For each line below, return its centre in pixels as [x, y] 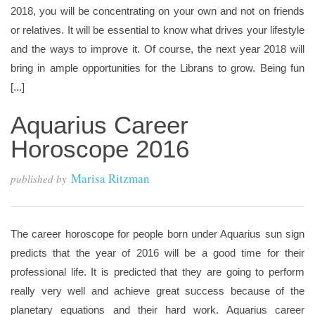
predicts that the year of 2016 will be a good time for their [157, 253]
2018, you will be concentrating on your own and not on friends [157, 11]
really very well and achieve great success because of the [157, 291]
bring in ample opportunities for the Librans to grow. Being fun [157, 68]
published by [39, 179]
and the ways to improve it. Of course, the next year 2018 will [157, 49]
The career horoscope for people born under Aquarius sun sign [157, 234]
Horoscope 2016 [100, 149]
